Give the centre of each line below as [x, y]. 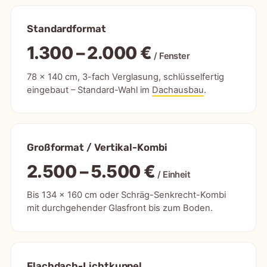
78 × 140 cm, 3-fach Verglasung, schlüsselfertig [125, 77]
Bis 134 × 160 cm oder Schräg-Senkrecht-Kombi [126, 195]
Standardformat [66, 29]
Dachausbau [178, 90]
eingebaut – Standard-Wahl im [89, 90]
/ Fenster [172, 56]
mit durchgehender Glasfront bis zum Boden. [119, 208]
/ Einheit [174, 174]
